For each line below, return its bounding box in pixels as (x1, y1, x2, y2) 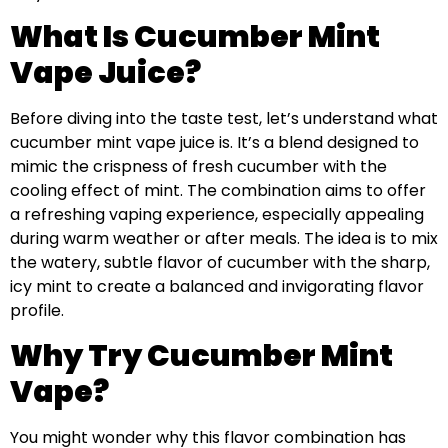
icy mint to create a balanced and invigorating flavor (10, 275, 424, 299)
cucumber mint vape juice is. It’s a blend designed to (10, 131, 419, 155)
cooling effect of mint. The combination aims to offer (10, 179, 426, 203)
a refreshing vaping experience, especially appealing (10, 203, 424, 227)
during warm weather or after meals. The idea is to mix (10, 227, 438, 251)
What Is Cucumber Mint (10, 16, 380, 59)
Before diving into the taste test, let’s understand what (10, 107, 438, 131)
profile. (10, 299, 64, 323)
